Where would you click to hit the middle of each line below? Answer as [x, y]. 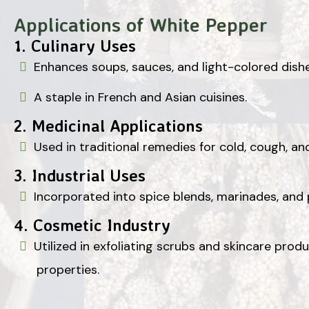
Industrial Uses [89, 175]
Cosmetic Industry [102, 225]
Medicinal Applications [117, 125]
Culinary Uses [83, 45]
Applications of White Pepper [141, 24]
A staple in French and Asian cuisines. [140, 97]
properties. [68, 269]
